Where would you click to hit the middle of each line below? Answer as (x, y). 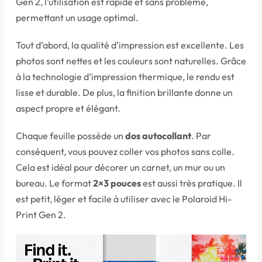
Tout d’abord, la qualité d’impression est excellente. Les (130, 45)
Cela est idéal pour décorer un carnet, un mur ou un (120, 167)
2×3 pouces (117, 183)
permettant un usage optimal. (77, 17)
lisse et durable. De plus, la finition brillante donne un (124, 92)
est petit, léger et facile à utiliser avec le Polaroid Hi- (124, 199)
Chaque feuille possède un (70, 135)
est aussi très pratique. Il (192, 183)
